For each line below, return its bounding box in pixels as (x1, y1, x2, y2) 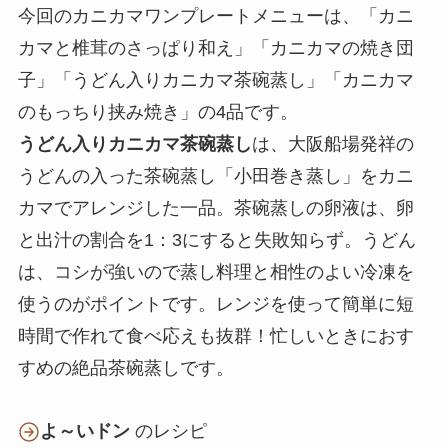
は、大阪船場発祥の (251, 133, 414, 154)
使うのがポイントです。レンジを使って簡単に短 (17, 293, 414, 314)
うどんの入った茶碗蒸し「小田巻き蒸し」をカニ (17, 165, 414, 186)
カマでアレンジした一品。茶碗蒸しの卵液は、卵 (17, 197, 414, 218)
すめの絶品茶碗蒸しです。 (17, 357, 234, 378)
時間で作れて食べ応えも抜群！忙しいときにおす (17, 325, 414, 346)
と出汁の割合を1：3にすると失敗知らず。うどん (17, 229, 416, 250)
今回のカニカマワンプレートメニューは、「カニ (17, 5, 414, 26)
